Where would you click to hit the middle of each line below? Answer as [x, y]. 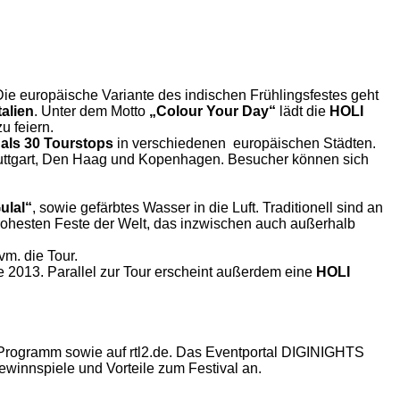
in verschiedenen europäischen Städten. [245, 143]
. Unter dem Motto [92, 111]
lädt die [303, 111]
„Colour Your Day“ [212, 111]
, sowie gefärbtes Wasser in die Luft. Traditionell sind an [208, 208]
